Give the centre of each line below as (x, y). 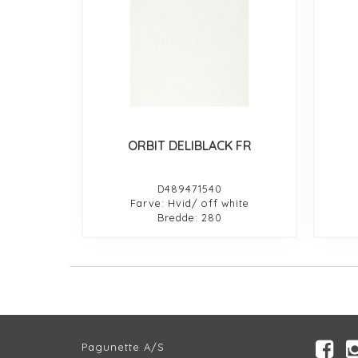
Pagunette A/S (123, 346)
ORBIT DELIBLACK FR (189, 145)
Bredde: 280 (189, 217)
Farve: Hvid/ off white (189, 203)
